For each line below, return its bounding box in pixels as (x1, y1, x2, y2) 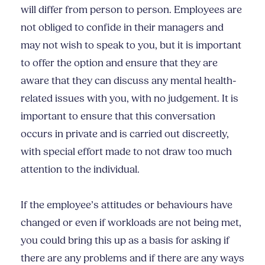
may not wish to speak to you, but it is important (21, 38, 241, 52)
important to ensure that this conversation (21, 109, 215, 123)
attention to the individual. (21, 163, 140, 176)
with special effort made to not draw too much (21, 145, 232, 159)
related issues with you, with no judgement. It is (21, 92, 238, 105)
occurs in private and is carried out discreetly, (21, 127, 229, 141)
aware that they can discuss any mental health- (21, 74, 237, 88)
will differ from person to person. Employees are (21, 3, 242, 17)
